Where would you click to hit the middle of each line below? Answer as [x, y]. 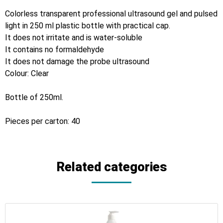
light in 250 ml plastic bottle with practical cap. [88, 25]
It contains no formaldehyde [55, 49]
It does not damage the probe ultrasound [77, 61]
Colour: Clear [27, 73]
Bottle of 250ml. [34, 97]
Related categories [111, 167]
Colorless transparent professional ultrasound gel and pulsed [111, 13]
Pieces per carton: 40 [43, 121]
